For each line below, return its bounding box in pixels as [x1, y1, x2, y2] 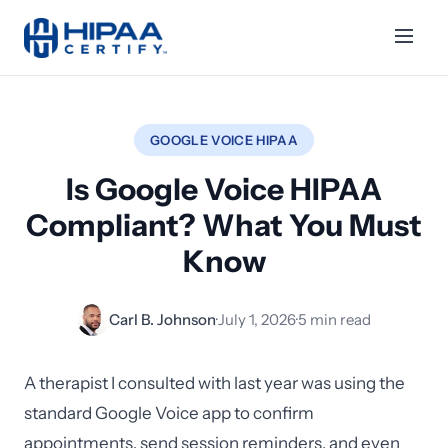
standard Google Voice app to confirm [24, 403, 314, 423]
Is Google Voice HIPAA [66, 171, 382, 208]
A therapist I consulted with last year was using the [24, 373, 405, 393]
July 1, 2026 [218, 310, 296, 329]
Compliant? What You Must [26, 207, 422, 244]
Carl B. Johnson [109, 310, 216, 329]
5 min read [298, 310, 371, 329]
